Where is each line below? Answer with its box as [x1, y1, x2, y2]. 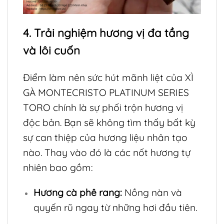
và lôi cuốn [23, 43, 80, 57]
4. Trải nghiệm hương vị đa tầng [23, 25, 189, 40]
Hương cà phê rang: [33, 186, 122, 199]
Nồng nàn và [121, 186, 182, 199]
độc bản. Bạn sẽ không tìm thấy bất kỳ [23, 116, 195, 128]
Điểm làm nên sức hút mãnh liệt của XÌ [23, 71, 193, 83]
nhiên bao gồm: [23, 161, 93, 173]
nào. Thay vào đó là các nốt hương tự [23, 146, 190, 158]
